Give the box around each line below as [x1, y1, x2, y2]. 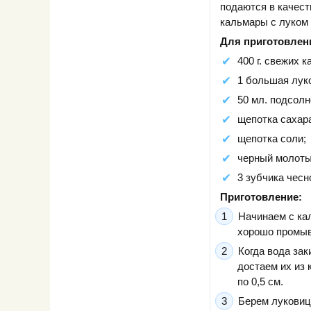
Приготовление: [220, 190, 302, 203]
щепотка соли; [237, 132, 306, 144]
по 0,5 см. [237, 275, 283, 287]
